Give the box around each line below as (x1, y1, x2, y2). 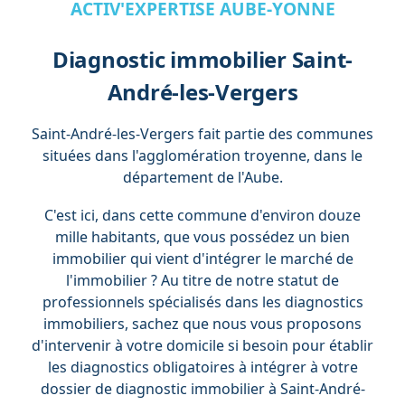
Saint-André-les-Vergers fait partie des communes (32, 124, 373, 144)
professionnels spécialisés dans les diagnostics (42, 291, 363, 312)
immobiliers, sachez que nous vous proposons (43, 313, 362, 334)
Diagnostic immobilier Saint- (52, 44, 353, 74)
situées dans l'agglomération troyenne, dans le (42, 146, 363, 165)
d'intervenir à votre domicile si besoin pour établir (32, 334, 373, 355)
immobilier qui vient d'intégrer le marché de (52, 248, 353, 268)
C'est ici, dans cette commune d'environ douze (44, 204, 361, 225)
